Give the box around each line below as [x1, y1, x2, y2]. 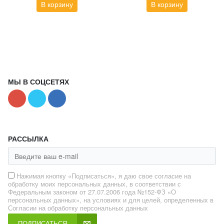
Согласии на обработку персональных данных [8, 203, 148, 213]
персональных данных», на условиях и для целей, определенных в [8, 195, 213, 205]
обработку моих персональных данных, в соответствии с [8, 179, 181, 189]
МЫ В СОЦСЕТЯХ [8, 76, 69, 87]
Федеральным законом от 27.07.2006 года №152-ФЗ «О [8, 187, 176, 197]
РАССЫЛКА [8, 133, 48, 144]
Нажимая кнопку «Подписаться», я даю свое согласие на [16, 171, 191, 181]
